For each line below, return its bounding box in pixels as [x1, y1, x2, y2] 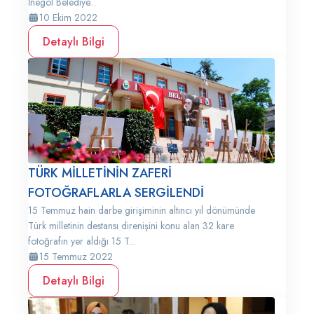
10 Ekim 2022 [39, 11, 97, 25]
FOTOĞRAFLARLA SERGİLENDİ [28, 184, 204, 202]
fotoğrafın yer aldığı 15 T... [28, 234, 135, 248]
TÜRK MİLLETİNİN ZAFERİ [28, 164, 172, 182]
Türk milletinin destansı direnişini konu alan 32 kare [28, 219, 234, 233]
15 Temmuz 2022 [39, 250, 113, 264]
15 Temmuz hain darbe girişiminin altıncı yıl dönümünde [28, 203, 255, 217]
